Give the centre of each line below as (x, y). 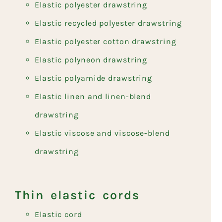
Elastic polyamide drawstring (94, 78)
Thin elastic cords (77, 195)
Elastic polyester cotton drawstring (106, 41)
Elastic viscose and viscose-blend (102, 133)
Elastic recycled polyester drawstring (109, 23)
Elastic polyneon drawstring (91, 59)
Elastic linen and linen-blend (93, 96)
